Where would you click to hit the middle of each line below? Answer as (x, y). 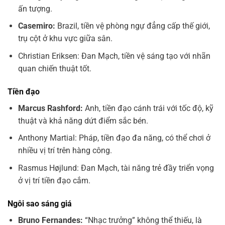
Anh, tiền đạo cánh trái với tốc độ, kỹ (148, 108)
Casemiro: (36, 26)
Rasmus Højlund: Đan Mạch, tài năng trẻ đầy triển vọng (116, 168)
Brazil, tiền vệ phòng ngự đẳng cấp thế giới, (132, 26)
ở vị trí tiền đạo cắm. (54, 181)
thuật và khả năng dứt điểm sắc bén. (83, 121)
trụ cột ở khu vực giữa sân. (65, 39)
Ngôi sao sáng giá (40, 203)
